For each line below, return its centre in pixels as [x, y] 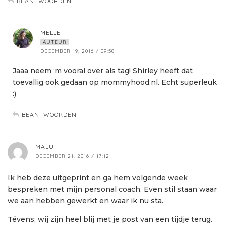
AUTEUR [55, 42]
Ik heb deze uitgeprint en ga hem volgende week [98, 178]
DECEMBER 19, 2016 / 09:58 [77, 51]
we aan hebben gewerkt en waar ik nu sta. [85, 201]
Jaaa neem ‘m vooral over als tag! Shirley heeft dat [103, 71]
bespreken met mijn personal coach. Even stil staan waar [112, 190]
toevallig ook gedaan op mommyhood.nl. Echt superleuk [115, 83]
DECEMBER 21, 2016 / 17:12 [72, 156]
